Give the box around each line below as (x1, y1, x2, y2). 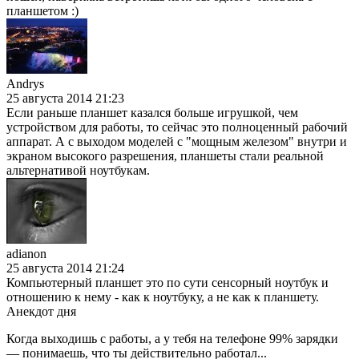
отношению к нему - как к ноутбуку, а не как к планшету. (6, 289, 319, 304)
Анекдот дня (6, 304, 76, 318)
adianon (6, 246, 46, 260)
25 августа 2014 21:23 (6, 91, 124, 105)
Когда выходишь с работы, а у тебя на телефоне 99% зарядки (6, 331, 338, 345)
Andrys (6, 76, 44, 91)
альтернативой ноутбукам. (6, 163, 150, 177)
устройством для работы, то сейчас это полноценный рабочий (6, 119, 348, 134)
